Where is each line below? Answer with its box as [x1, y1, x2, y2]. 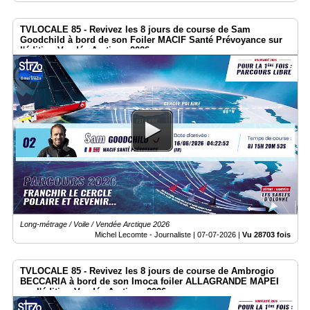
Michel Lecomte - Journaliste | [95, 230, 197, 239]
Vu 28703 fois [242, 230, 291, 239]
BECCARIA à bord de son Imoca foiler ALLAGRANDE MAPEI [20, 276, 279, 287]
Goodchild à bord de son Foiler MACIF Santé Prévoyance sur [20, 34, 282, 45]
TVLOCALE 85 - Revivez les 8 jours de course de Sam [20, 24, 250, 35]
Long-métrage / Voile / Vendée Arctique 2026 [20, 220, 170, 229]
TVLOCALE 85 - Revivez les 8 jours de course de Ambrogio [20, 266, 274, 277]
